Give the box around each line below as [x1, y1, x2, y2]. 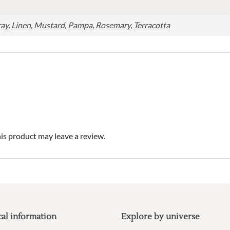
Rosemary [95, 20, 130, 30]
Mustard [34, 20, 65, 30]
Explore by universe [121, 212, 200, 222]
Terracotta [133, 20, 170, 30]
